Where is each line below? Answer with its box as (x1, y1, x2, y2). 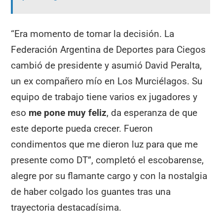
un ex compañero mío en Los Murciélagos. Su (11, 75, 203, 87)
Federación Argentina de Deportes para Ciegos (11, 43, 206, 55)
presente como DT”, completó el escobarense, (11, 154, 204, 166)
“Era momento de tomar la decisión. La (11, 28, 175, 39)
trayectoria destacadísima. (11, 201, 122, 213)
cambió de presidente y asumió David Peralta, (11, 59, 202, 71)
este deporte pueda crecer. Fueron (11, 122, 153, 134)
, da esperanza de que (107, 107, 198, 118)
